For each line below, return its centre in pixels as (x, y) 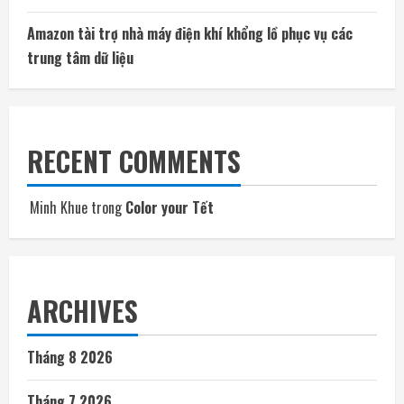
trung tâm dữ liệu (80, 57)
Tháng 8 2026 (70, 357)
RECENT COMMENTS (134, 161)
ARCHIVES (83, 310)
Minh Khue (59, 207)
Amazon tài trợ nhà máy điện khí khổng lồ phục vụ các (190, 33)
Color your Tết (170, 207)
